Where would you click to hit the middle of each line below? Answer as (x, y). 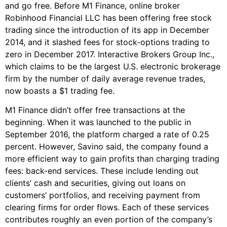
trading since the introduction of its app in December (107, 30)
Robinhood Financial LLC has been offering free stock (108, 17)
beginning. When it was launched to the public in (98, 122)
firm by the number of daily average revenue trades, (105, 78)
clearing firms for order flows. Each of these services (107, 207)
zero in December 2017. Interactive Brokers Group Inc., (110, 54)
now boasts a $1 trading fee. (60, 90)
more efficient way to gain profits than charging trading (112, 159)
